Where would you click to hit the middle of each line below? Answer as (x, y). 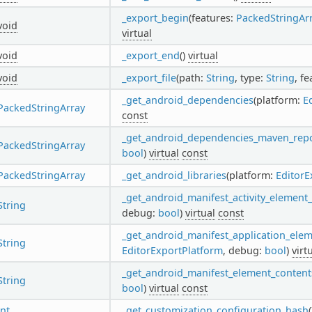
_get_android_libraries (174, 175)
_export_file (149, 77)
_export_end (150, 55)
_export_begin (155, 17)
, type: (250, 77)
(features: (212, 17)
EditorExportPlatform (172, 250)
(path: (191, 77)
